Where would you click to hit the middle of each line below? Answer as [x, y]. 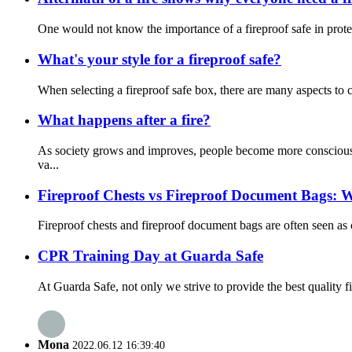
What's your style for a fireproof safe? [159, 59]
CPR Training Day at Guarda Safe [150, 256]
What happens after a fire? [124, 120]
